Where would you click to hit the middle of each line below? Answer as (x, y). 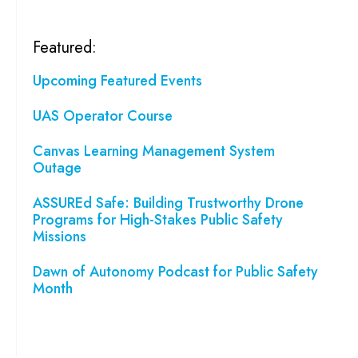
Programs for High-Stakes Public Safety (158, 219)
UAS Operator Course (103, 115)
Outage (57, 167)
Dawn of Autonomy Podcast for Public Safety (175, 271)
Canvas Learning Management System (154, 151)
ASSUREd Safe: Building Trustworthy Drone (168, 203)
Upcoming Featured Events (117, 80)
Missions (60, 236)
